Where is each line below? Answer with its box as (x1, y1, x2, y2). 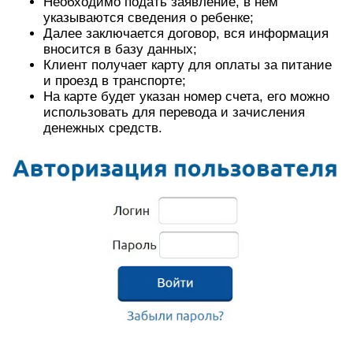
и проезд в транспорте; (43, 73, 186, 89)
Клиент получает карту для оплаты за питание (43, 58, 332, 73)
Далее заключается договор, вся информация (43, 26, 329, 42)
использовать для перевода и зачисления (43, 105, 305, 121)
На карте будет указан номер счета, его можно (43, 89, 329, 105)
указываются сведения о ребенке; (43, 10, 254, 26)
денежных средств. (43, 121, 162, 136)
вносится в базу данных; (43, 42, 197, 58)
